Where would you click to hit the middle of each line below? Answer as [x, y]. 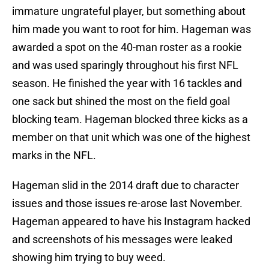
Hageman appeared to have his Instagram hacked [131, 222]
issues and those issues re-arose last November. [127, 204]
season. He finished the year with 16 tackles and [127, 83]
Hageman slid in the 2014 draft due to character [125, 186]
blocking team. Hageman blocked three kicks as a [130, 119]
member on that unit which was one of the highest [131, 138]
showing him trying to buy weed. [89, 258]
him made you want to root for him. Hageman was [131, 29]
